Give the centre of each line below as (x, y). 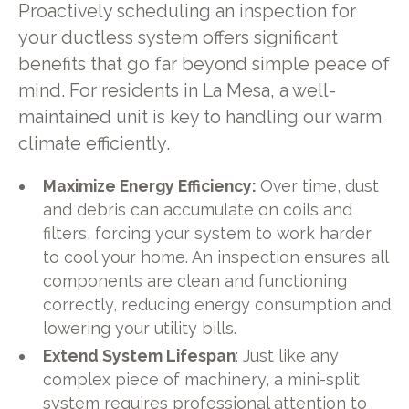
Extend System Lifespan (140, 356)
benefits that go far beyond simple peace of (204, 64)
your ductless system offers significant (178, 37)
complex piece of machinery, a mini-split (202, 380)
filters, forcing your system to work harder (208, 234)
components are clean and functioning (195, 281)
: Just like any (288, 356)
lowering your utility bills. (140, 329)
